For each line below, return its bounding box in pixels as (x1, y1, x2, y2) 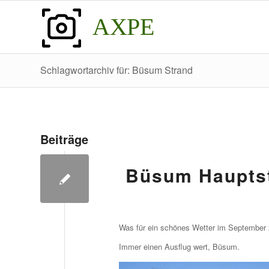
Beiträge (40, 130, 88, 148)
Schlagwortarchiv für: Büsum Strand (40, 63, 193, 77)
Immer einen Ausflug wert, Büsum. (119, 241, 240, 253)
